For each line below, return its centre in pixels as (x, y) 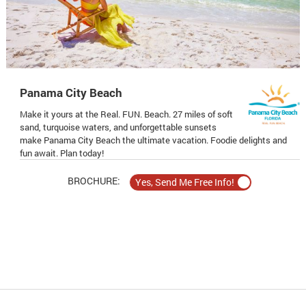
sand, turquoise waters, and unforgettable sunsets (118, 127)
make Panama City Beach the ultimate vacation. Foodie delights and (153, 140)
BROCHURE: (94, 181)
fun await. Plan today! (61, 153)
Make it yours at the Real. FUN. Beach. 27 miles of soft (126, 114)
